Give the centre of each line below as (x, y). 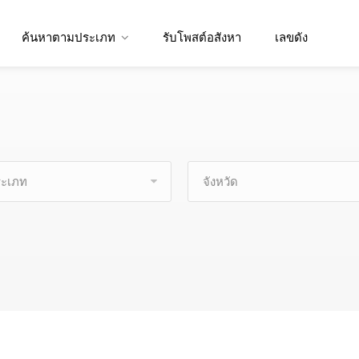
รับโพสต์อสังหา (202, 38)
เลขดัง (292, 38)
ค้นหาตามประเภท (69, 38)
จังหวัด (220, 182)
